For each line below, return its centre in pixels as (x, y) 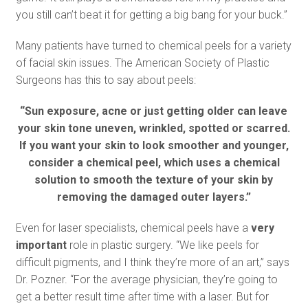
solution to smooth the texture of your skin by (154, 180)
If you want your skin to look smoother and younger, (154, 145)
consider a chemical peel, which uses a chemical (154, 163)
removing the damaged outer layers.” (154, 197)
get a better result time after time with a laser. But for (142, 297)
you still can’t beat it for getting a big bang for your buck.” (151, 15)
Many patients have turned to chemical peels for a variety (153, 46)
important (41, 245)
